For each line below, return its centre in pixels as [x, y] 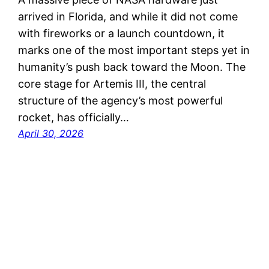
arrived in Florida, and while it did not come [128, 16]
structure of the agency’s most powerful [121, 100]
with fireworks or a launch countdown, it [122, 33]
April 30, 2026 [51, 133]
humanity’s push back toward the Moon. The [132, 67]
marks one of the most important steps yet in [134, 50]
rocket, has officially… [74, 117]
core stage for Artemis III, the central [112, 83]
